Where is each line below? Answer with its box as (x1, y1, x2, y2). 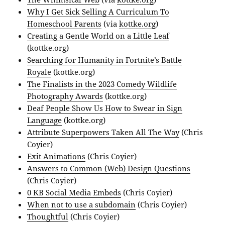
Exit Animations (27, 151, 86, 162)
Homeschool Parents (27, 19, 102, 29)
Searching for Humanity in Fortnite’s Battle (27, 55, 182, 65)
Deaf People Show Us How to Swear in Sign (27, 103, 183, 114)
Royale (27, 67, 52, 77)
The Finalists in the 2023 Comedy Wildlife (27, 79, 177, 89)
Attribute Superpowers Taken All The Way (27, 127, 180, 138)
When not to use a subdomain (27, 199, 136, 210)
